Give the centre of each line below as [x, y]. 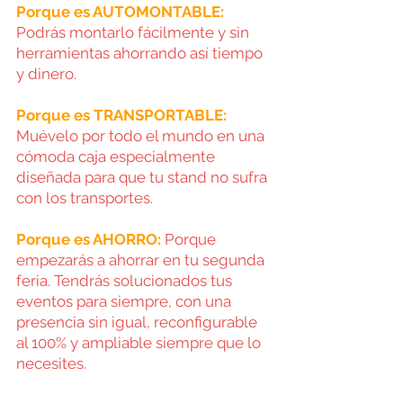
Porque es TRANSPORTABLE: [121, 115]
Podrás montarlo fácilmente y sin [134, 32]
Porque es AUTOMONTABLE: [120, 11]
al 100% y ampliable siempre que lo [140, 342]
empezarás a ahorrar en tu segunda [142, 260]
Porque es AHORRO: [89, 239]
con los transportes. [85, 197]
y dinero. [48, 73]
